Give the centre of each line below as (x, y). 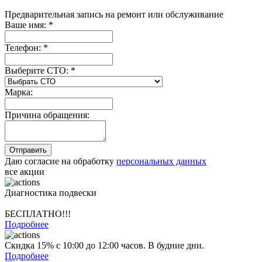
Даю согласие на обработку (61, 161)
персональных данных (161, 161)
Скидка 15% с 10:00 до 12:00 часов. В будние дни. (104, 246)
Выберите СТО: (38, 71)
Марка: (19, 92)
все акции (25, 172)
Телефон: (24, 48)
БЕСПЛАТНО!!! (38, 214)
